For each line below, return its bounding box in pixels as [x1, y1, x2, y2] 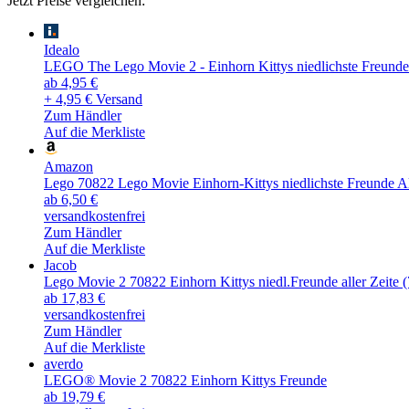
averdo [44, 355, 83, 372]
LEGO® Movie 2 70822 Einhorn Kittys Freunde [44, 372, 327, 388]
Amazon [44, 158, 93, 174]
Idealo [44, 41, 79, 58]
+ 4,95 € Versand [44, 90, 142, 107]
